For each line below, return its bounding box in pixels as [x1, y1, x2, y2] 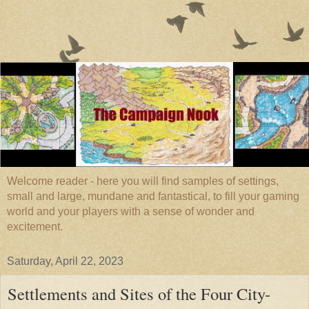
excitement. [7, 221, 63, 233]
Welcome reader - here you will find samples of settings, [7, 175, 279, 188]
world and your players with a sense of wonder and [7, 206, 255, 218]
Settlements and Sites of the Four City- [8, 282, 270, 306]
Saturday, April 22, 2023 [7, 255, 123, 268]
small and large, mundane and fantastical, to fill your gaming [7, 190, 299, 203]
